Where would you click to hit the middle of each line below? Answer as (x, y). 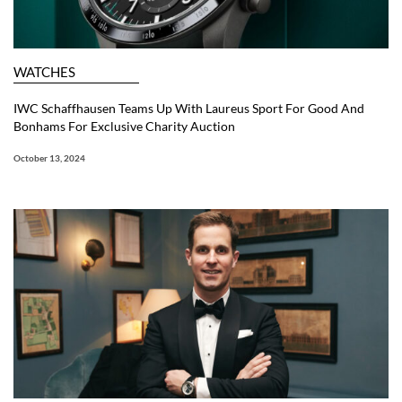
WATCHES (44, 72)
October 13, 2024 (49, 158)
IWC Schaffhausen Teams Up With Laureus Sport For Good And (189, 109)
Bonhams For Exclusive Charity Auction (124, 127)
